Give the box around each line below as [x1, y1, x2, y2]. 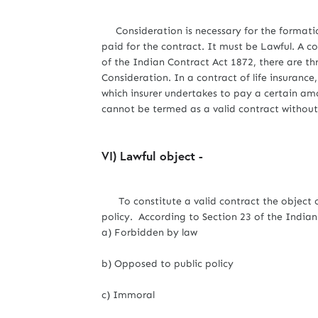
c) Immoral [102, 289, 155, 301]
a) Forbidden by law [102, 226, 197, 238]
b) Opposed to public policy [102, 258, 234, 270]
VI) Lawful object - [102, 148, 207, 164]
